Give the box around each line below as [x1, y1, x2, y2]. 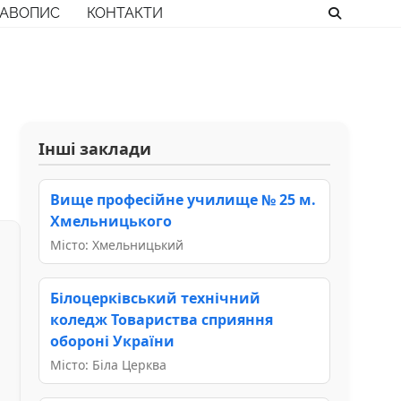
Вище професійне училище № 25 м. [50, 189, 316, 209]
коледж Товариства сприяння [50, 309, 273, 329]
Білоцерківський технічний [50, 287, 260, 308]
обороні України [50, 330, 175, 351]
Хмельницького [50, 210, 172, 231]
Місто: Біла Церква [50, 355, 166, 373]
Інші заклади [38, 137, 151, 159]
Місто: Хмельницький [50, 235, 183, 253]
